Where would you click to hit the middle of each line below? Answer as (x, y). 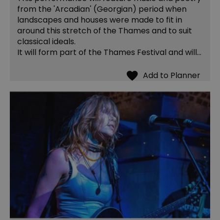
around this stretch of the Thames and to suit (105, 31)
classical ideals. (46, 42)
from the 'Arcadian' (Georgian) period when (102, 9)
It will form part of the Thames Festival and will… (109, 53)
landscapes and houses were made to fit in (100, 20)
